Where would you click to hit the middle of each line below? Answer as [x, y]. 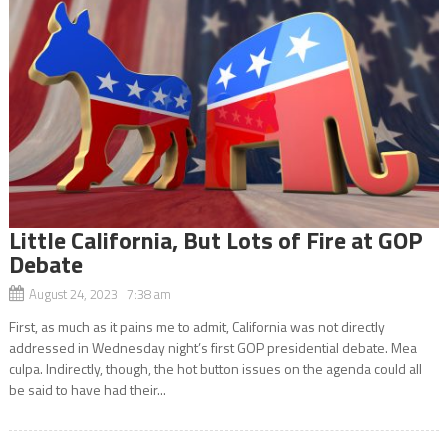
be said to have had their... [87, 389]
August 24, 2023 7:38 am [99, 293]
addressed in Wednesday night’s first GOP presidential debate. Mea [212, 347]
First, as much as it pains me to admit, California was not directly [196, 326]
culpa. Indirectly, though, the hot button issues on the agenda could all [215, 368]
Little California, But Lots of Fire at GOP [215, 239]
